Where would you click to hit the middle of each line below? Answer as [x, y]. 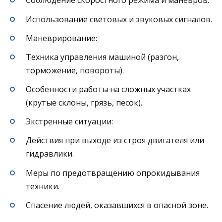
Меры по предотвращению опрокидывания [113, 173]
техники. [43, 186]
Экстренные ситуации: [69, 122]
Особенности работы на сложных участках [108, 89]
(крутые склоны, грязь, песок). [84, 103]
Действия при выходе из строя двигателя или [115, 140]
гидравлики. [50, 154]
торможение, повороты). [75, 70]
